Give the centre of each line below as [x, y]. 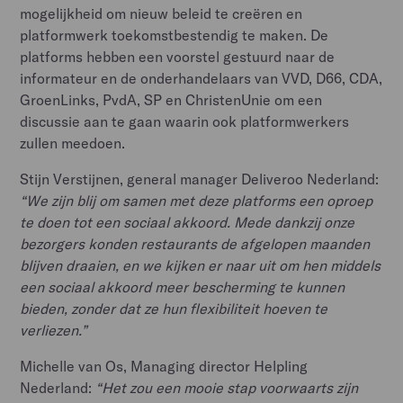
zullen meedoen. [73, 143]
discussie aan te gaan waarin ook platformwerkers [185, 121]
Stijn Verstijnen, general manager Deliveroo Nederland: [200, 179]
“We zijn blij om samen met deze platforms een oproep [197, 200]
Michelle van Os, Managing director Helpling [164, 366]
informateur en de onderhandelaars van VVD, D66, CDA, [201, 78]
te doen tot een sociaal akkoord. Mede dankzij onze [188, 222]
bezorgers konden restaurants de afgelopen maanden [195, 243]
